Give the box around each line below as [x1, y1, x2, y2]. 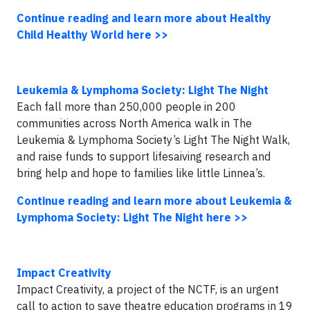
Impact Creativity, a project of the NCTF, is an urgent [17, 282, 279, 296]
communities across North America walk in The [17, 116, 252, 130]
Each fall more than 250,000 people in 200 [17, 100, 236, 113]
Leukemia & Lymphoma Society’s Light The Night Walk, [17, 133, 290, 147]
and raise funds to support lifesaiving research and [17, 149, 271, 163]
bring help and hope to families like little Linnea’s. [17, 166, 268, 180]
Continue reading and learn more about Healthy [17, 11, 271, 25]
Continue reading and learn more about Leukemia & [17, 194, 292, 208]
